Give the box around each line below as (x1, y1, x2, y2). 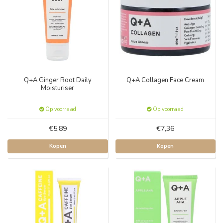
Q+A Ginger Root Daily (23, 75, 92, 85)
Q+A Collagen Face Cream (126, 75, 205, 85)
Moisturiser (41, 83, 75, 93)
